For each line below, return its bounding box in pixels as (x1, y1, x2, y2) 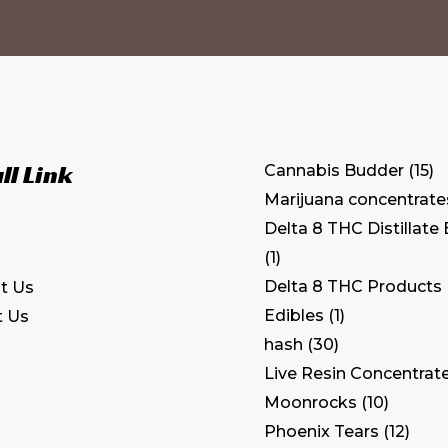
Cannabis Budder (264, 161, 404, 181)
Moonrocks (264, 393, 357, 413)
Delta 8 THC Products (264, 277, 442, 297)
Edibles (264, 306, 324, 326)
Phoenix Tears (264, 422, 379, 442)
